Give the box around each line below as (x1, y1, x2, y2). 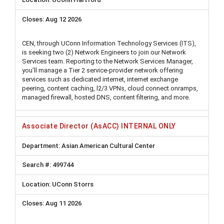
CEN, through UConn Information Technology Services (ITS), (22, 39, 196, 47)
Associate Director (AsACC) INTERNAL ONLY (22, 122, 176, 130)
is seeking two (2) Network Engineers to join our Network (22, 48, 186, 56)
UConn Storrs (52, 180, 93, 188)
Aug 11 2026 (45, 199, 81, 207)
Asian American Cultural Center (60, 141, 155, 149)
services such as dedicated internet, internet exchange (22, 75, 178, 83)
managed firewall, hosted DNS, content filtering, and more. (22, 93, 190, 101)
